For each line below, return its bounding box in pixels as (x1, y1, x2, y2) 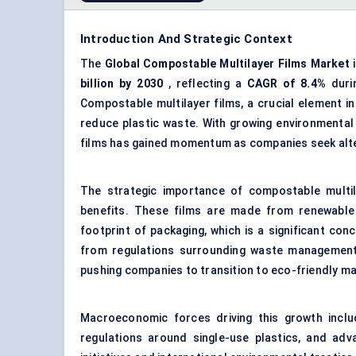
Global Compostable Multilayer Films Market (104, 57, 350, 71)
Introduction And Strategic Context (80, 32, 292, 47)
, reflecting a (163, 77, 247, 91)
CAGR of (246, 77, 296, 91)
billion (80, 77, 114, 91)
